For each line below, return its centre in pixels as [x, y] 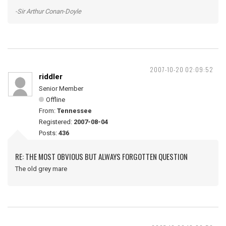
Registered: [56, 122]
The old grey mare [41, 169]
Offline [55, 100]
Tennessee [74, 111]
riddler [51, 77]
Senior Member [61, 89]
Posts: [49, 133]
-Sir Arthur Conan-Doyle [48, 11]
